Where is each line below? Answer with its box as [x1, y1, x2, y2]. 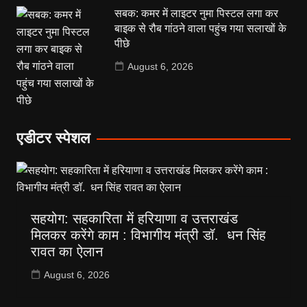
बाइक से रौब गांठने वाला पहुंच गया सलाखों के [114, 23, 287, 35]
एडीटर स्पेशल [16, 130, 90, 147]
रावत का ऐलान [30, 244, 111, 260]
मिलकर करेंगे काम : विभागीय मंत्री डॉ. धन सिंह [30, 228, 266, 243]
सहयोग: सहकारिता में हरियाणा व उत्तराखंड [30, 211, 238, 227]
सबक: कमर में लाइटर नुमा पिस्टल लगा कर [114, 8, 279, 20]
